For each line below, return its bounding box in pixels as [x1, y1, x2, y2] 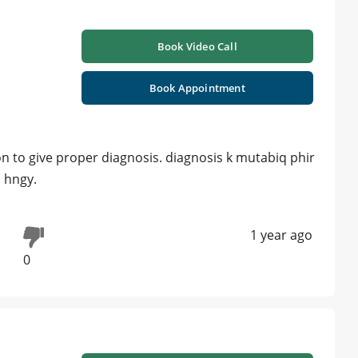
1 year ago [250, 226, 312, 245]
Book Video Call [157, 39, 237, 54]
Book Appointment [149, 81, 245, 96]
